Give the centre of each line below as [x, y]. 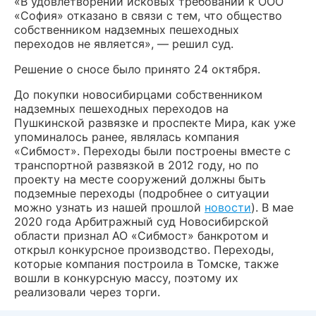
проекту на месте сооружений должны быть [140, 179]
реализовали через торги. [87, 292]
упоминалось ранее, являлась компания [127, 136]
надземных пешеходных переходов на [121, 108]
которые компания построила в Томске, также [146, 263]
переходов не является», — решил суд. [124, 43]
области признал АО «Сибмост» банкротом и [141, 235]
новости [228, 207]
